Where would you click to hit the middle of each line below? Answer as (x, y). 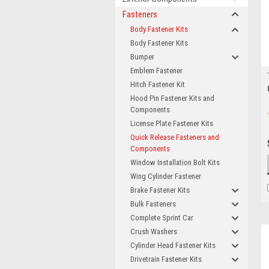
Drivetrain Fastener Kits (166, 259)
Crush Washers (154, 231)
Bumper (142, 57)
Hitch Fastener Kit (158, 84)
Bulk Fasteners (153, 204)
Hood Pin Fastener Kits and (172, 98)
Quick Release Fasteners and (175, 137)
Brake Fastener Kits (160, 190)
